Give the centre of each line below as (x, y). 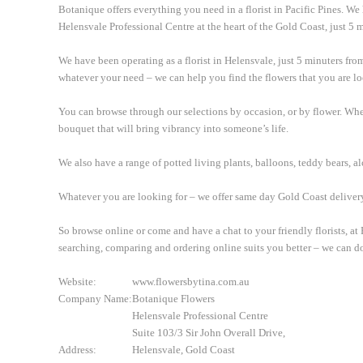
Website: (77, 282)
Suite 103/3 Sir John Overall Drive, (209, 333)
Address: (77, 350)
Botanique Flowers (173, 299)
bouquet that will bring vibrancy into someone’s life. (173, 128)
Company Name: (95, 299)
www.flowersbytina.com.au (191, 282)
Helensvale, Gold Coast (184, 350)
